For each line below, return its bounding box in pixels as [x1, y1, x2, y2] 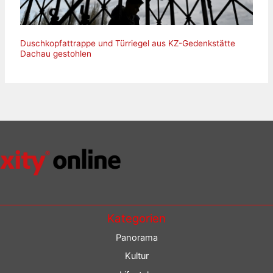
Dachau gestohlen [19, 48, 91, 58]
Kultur [124, 250, 149, 262]
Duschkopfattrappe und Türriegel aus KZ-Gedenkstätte [19, 38, 235, 48]
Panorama [115, 232, 158, 243]
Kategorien [107, 211, 166, 225]
